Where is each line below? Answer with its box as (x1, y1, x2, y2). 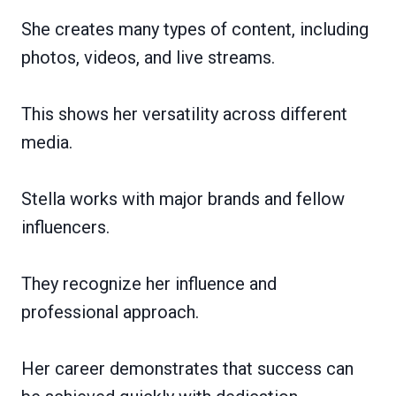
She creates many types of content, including (21, 18, 369, 40)
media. (21, 131, 72, 153)
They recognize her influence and (21, 272, 277, 294)
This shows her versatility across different (21, 103, 347, 125)
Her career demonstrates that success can (21, 357, 354, 379)
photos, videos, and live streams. (21, 46, 275, 68)
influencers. (21, 216, 110, 238)
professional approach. (21, 301, 199, 323)
